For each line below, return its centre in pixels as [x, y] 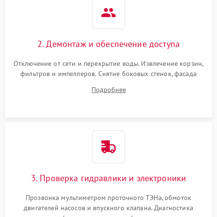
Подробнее [108, 90]
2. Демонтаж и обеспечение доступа [108, 44]
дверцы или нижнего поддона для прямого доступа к [108, 84]
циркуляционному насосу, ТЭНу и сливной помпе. [108, 94]
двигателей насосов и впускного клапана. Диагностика [108, 208]
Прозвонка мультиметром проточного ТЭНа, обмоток [108, 198]
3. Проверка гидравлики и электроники [108, 178]
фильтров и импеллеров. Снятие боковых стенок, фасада [108, 74]
